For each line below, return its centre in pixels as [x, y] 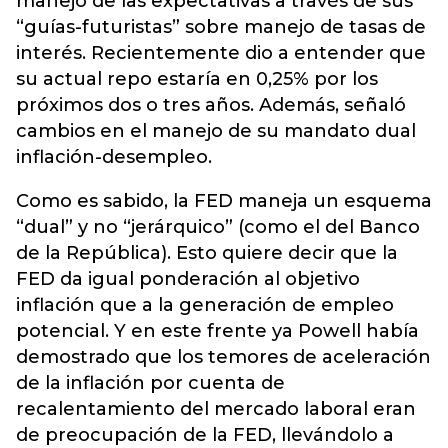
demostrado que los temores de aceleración [223, 356]
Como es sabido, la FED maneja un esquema [224, 200]
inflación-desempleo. [114, 156]
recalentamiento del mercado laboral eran [216, 408]
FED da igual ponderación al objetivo [188, 278]
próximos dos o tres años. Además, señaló [211, 104]
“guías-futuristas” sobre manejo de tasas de [221, 26]
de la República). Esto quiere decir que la [207, 252]
